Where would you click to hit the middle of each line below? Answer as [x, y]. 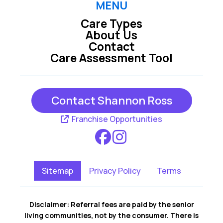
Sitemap [57, 171]
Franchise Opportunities [116, 119]
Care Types [111, 23]
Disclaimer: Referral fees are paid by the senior [111, 204]
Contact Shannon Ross [111, 101]
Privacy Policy [115, 171]
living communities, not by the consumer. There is [111, 215]
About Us [111, 35]
